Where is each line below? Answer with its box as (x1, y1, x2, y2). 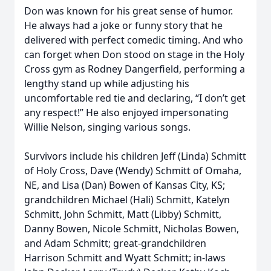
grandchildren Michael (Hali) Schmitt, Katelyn (24, 193, 230, 206)
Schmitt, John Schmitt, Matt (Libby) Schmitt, (24, 207, 221, 221)
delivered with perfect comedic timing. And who (24, 33, 243, 47)
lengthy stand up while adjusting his (24, 77, 189, 90)
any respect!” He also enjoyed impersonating (24, 106, 229, 119)
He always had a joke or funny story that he (24, 19, 223, 32)
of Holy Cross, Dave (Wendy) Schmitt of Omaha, (24, 164, 241, 177)
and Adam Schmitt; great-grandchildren (24, 237, 206, 250)
